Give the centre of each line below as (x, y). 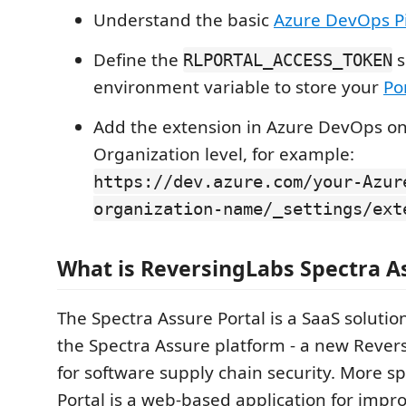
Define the (138, 60)
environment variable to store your (238, 87)
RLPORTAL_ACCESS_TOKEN (288, 60)
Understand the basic (184, 20)
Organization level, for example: (224, 154)
